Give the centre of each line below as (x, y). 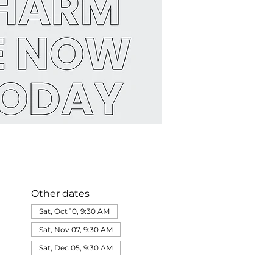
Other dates (60, 193)
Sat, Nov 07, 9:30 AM (76, 229)
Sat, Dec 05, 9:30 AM (76, 248)
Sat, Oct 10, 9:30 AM (74, 211)
